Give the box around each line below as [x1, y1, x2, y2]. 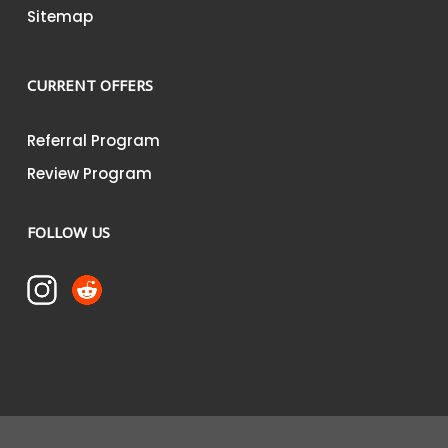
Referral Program [26, 130, 160, 151]
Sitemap [26, 6, 93, 27]
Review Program [26, 163, 152, 184]
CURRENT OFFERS [26, 75, 153, 95]
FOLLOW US [26, 222, 110, 242]
